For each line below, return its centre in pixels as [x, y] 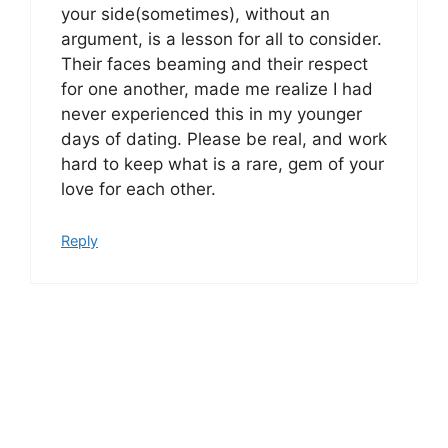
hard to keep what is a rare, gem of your [222, 164]
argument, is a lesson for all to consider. [221, 39]
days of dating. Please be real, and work [224, 139]
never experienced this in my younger [211, 114]
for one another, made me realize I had [217, 89]
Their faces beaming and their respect [214, 64]
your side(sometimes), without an [195, 14]
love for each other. [138, 189]
